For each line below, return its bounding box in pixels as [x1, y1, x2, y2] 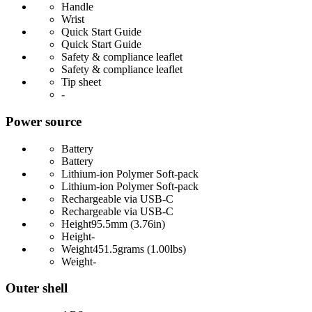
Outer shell [6, 281, 68, 296]
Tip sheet [61, 76, 101, 88]
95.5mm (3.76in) [91, 217, 165, 230]
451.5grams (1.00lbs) [93, 242, 186, 255]
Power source [6, 114, 81, 129]
